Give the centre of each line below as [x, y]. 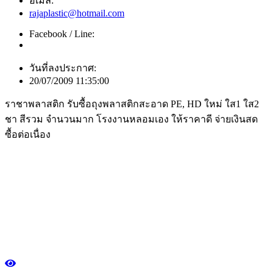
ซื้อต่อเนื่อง [28, 134]
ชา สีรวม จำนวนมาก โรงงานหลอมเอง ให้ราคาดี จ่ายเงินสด [131, 119]
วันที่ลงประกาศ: [63, 68]
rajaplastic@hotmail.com [77, 13]
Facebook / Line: [62, 34]
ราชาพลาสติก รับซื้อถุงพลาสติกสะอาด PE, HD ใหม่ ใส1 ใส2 [132, 104]
